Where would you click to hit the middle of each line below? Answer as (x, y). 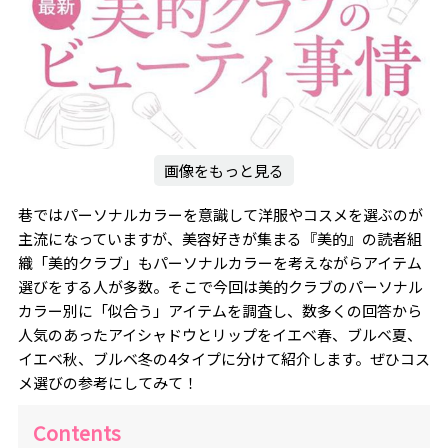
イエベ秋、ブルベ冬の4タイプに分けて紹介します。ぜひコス (223, 359)
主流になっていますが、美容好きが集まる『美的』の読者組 (219, 239)
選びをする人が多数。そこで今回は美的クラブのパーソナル (220, 287)
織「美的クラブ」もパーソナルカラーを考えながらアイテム (219, 263)
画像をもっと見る (224, 171)
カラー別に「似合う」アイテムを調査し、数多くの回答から (219, 311)
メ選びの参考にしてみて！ (107, 383)
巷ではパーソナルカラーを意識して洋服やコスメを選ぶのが (220, 215)
